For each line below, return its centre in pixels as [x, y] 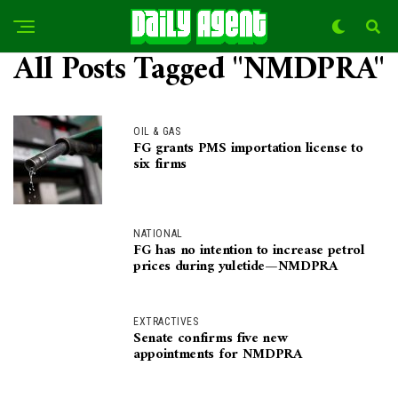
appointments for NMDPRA [218, 354]
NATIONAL [158, 234]
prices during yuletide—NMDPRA [236, 267]
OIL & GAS [157, 131]
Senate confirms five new [211, 338]
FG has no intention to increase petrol [249, 251]
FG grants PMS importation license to [248, 148]
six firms [160, 164]
